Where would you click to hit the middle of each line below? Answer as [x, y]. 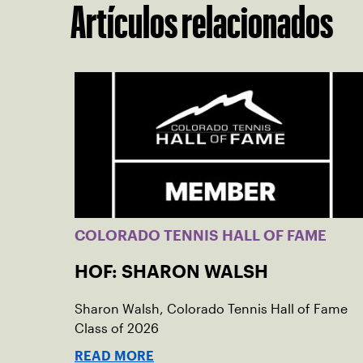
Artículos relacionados [202, 22]
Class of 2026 [117, 329]
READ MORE [114, 357]
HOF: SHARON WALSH [171, 272]
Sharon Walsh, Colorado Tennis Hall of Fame [211, 310]
